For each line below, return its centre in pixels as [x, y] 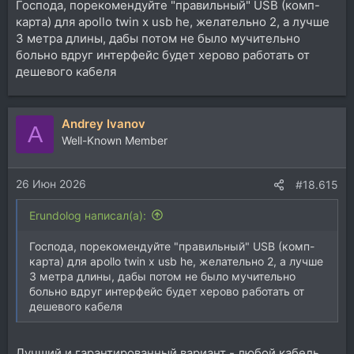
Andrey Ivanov [104, 124]
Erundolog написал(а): [88, 215]
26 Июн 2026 [51, 183]
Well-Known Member [115, 140]
